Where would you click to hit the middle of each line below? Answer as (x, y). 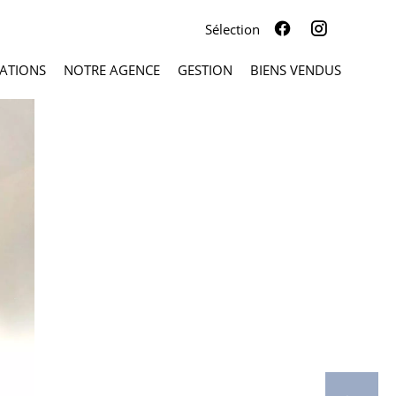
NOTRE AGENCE (112, 70)
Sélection (232, 29)
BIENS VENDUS (296, 70)
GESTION (205, 70)
